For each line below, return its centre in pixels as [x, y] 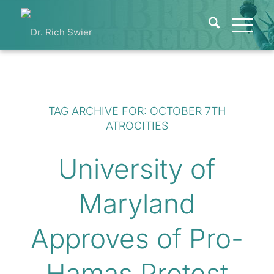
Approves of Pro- [137, 239]
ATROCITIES [137, 126]
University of [137, 169]
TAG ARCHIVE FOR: [99, 111]
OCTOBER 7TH [187, 111]
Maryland [137, 204]
